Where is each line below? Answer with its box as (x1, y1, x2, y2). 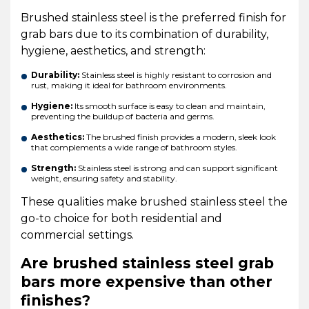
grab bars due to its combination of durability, (21, 28, 268, 41)
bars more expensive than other (21, 273, 272, 291)
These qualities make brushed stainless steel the (21, 195, 288, 209)
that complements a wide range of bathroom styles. (31, 142, 241, 153)
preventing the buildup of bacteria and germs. (31, 111, 219, 122)
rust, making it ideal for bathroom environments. (31, 80, 231, 91)
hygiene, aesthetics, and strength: (21, 44, 206, 58)
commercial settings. (21, 228, 134, 242)
